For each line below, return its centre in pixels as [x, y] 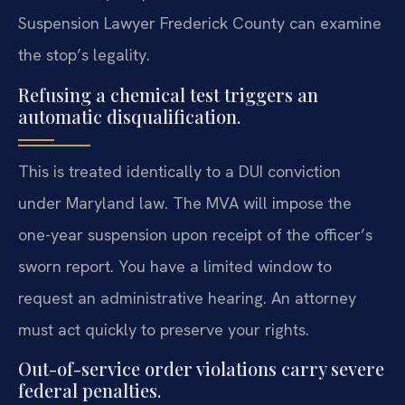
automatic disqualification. [129, 116]
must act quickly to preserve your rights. [164, 329]
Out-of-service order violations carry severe [201, 369]
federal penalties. [89, 391]
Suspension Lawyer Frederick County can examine [200, 24]
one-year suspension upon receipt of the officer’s [195, 234]
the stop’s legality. [84, 55]
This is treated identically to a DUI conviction [179, 171]
